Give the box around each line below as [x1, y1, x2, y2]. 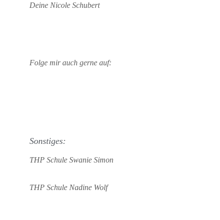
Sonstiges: [29, 136, 66, 146]
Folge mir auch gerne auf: [29, 58, 111, 67]
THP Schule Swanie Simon [29, 156, 113, 164]
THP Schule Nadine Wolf [29, 183, 108, 192]
